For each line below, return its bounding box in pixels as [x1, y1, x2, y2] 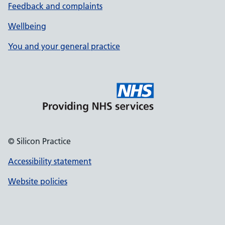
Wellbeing [8, 21, 46, 31]
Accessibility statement [8, 156, 91, 166]
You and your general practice [8, 41, 120, 51]
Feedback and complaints [8, 1, 102, 11]
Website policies [8, 176, 67, 186]
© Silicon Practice [8, 136, 71, 146]
